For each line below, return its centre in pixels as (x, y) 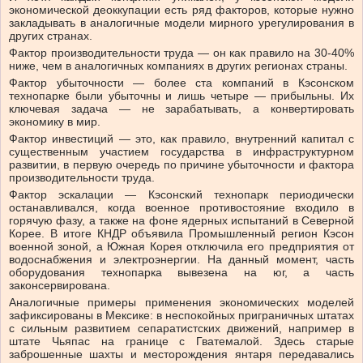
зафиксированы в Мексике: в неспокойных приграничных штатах (181, 316)
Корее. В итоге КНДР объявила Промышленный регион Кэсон (181, 234)
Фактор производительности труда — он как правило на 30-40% (181, 53)
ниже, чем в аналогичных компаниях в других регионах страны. (178, 66)
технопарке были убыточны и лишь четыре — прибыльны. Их (181, 96)
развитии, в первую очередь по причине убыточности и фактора (181, 165)
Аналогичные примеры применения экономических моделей (181, 303)
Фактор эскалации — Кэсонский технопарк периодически (181, 195)
